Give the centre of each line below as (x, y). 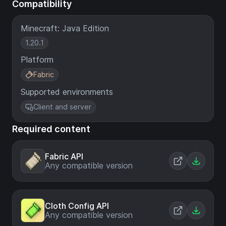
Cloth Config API (77, 206)
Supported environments (67, 92)
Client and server (62, 107)
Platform (37, 60)
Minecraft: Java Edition (65, 28)
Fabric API (64, 156)
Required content (51, 129)
